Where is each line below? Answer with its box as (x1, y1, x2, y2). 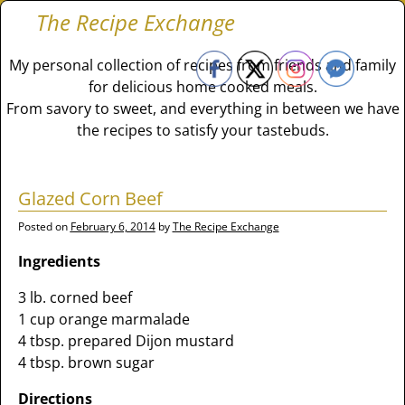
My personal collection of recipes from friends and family (9, 55, 396, 75)
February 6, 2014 (70, 219, 155, 234)
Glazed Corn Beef (17, 186, 163, 211)
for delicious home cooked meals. (88, 77, 317, 97)
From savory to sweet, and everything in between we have (5, 99, 400, 118)
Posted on (17, 219, 71, 234)
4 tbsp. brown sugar (17, 353, 155, 372)
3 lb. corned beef (17, 287, 132, 307)
